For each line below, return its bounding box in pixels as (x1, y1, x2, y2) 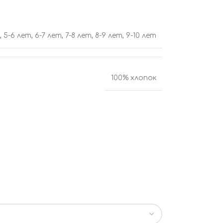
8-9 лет (95, 32, 122, 39)
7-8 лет (65, 32, 92, 39)
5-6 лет (3, 32, 31, 39)
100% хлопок (111, 74, 156, 82)
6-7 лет (35, 32, 62, 39)
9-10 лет (126, 32, 156, 39)
